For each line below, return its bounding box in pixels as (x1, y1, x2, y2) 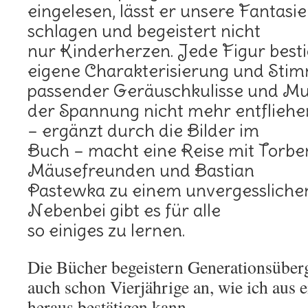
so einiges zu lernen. (27, 219, 185, 241)
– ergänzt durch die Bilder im (27, 120, 259, 142)
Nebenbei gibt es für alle (27, 199, 221, 221)
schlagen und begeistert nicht (27, 20, 261, 42)
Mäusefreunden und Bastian (27, 159, 254, 181)
